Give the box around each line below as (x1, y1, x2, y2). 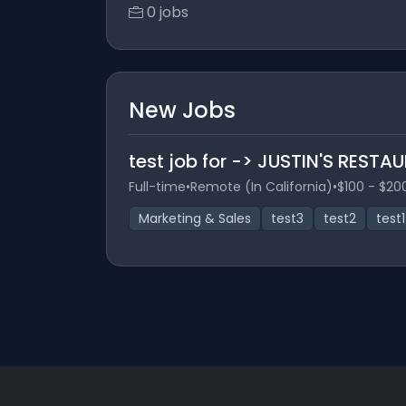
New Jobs (129, 95, 236, 125)
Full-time (129, 178, 186, 196)
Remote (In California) (190, 178, 333, 196)
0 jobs (147, 2, 188, 23)
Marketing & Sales (139, 209, 251, 227)
